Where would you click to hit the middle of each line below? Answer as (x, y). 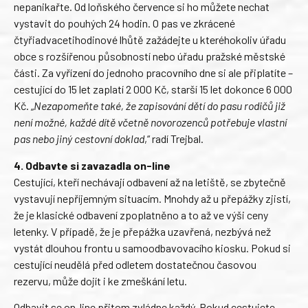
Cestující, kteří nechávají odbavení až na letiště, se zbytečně (150, 181)
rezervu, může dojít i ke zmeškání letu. (100, 280)
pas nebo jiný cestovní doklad (79, 139)
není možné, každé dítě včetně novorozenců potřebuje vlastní (150, 122)
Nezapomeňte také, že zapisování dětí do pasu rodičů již (159, 106)
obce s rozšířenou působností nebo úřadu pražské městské (150, 56)
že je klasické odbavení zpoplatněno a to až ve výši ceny (141, 214)
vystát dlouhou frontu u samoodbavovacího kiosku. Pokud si (152, 247)
